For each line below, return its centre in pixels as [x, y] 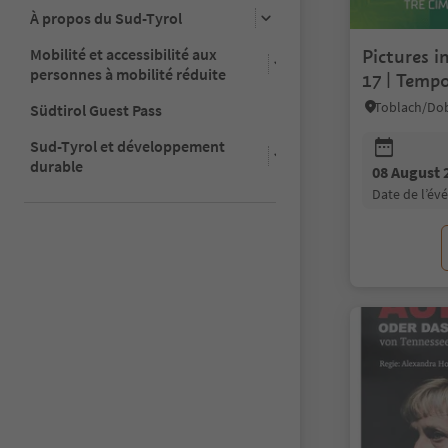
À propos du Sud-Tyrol [106, 17]
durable [56, 165]
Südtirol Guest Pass [96, 109]
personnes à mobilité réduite [128, 73]
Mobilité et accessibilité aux [123, 53]
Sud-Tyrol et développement [127, 145]
